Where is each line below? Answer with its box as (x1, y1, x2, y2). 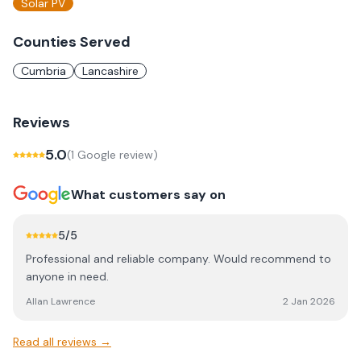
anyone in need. (26, 269, 109, 284)
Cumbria (21, 64, 66, 78)
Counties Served (13, 32, 131, 52)
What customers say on (71, 186, 226, 203)
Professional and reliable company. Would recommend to (26, 251, 331, 266)
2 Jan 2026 (283, 295, 335, 308)
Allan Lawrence (26, 295, 95, 308)
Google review (74, 147, 153, 162)
